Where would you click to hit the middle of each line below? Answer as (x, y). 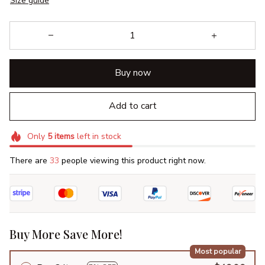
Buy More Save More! (66, 234)
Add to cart (132, 106)
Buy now (132, 73)
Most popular (217, 251)
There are (30, 161)
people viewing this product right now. (132, 161)
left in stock (98, 136)
